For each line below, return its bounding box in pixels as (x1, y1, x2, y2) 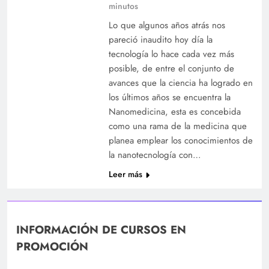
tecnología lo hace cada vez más (108, 47, 234, 61)
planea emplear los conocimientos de (108, 133, 253, 147)
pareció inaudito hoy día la (108, 32, 213, 46)
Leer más (108, 168, 142, 180)
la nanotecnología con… (108, 148, 201, 162)
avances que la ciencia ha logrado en (108, 76, 253, 89)
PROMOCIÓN (16, 238, 88, 255)
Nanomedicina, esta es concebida (108, 104, 241, 118)
